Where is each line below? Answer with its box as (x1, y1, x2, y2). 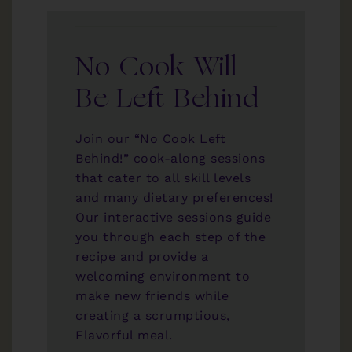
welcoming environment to (75, 268, 250, 284)
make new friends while (75, 288, 229, 303)
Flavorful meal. (75, 327, 173, 343)
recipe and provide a (75, 248, 208, 264)
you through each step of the (75, 229, 266, 244)
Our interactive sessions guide (75, 209, 271, 225)
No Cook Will (75, 54, 236, 82)
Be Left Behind (75, 86, 258, 114)
